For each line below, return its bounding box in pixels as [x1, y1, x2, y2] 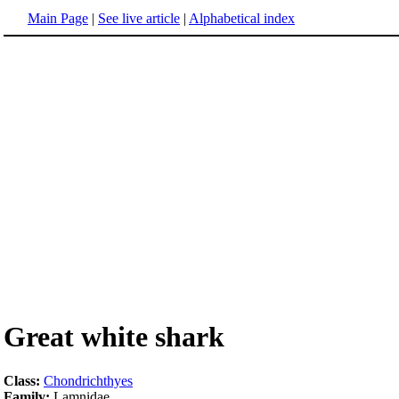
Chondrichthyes [44, 372, 133, 388]
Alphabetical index [189, 11, 295, 26]
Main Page [28, 11, 88, 26]
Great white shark [4, 321, 224, 354]
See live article [98, 11, 180, 26]
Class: [4, 372, 40, 388]
